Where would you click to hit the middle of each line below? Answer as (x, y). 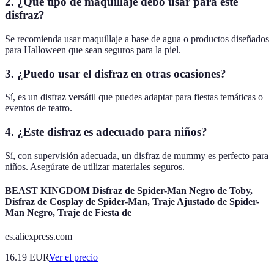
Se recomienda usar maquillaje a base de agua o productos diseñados (137, 39)
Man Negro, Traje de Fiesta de (68, 213)
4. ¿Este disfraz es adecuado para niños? (106, 132)
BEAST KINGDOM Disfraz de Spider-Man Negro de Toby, (129, 191)
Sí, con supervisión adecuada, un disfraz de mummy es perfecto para (137, 155)
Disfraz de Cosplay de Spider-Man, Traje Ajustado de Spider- (132, 202)
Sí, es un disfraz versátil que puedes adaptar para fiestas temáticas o (134, 97)
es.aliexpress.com (39, 237)
